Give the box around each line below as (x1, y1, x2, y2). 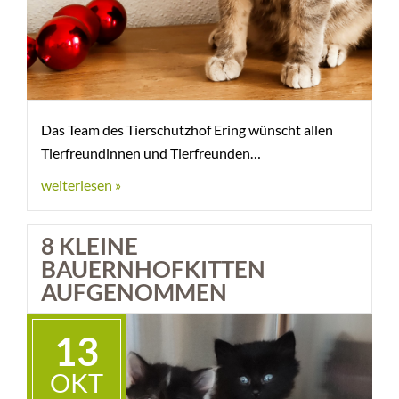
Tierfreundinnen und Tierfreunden (41, 144, 250, 161)
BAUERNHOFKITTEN (41, 255, 265, 283)
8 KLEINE (41, 232, 138, 260)
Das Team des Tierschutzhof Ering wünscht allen (41, 121, 333, 138)
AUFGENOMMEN (41, 278, 227, 306)
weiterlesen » (41, 176, 121, 193)
